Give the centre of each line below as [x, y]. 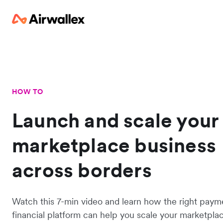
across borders [82, 170]
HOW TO [28, 92]
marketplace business [114, 145]
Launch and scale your [115, 120]
